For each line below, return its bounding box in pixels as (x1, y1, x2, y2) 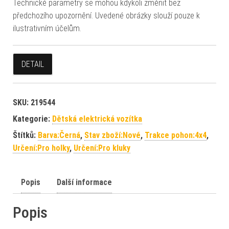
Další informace (57, 177, 112, 187)
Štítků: (13, 130, 38, 140)
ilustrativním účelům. (13, 23, 81, 33)
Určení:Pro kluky (74, 143, 130, 153)
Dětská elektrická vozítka (52, 113, 142, 124)
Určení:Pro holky (13, 143, 70, 153)
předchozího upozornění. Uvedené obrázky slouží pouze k (13, 10, 200, 20)
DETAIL (21, 59, 44, 69)
